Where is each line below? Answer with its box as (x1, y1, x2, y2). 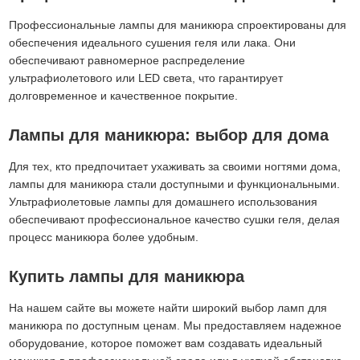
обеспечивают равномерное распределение (9, 53, 246, 67)
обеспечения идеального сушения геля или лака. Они (9, 35, 297, 49)
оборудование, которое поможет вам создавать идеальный (9, 336, 323, 350)
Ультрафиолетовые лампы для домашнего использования (9, 194, 318, 208)
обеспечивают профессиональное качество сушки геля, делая (9, 212, 341, 226)
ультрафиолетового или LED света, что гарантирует (9, 71, 284, 84)
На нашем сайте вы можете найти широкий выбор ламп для (9, 301, 328, 314)
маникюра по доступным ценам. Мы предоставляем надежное (9, 318, 342, 332)
